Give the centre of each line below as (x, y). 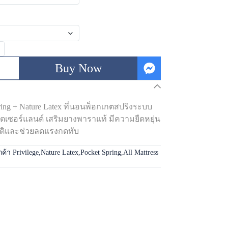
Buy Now (78, 68)
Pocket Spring (101, 152)
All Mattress (141, 152)
